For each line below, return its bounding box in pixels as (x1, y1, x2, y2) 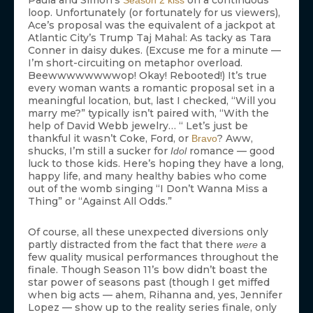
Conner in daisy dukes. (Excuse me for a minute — (28, 44, 281, 57)
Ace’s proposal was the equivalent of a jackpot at (28, 19, 275, 32)
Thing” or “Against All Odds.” (28, 195, 172, 208)
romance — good (187, 145, 275, 158)
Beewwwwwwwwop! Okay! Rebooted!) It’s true (28, 69, 267, 82)
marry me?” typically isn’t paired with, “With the (28, 107, 269, 120)
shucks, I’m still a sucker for (28, 145, 170, 158)
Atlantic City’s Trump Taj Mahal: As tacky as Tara (28, 31, 271, 45)
